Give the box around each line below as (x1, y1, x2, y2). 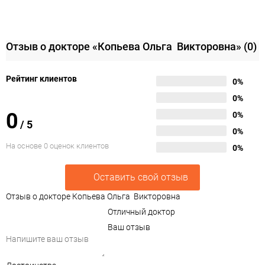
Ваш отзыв (108, 222, 150, 232)
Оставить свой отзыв (93, 172, 188, 183)
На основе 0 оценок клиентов (6, 141, 109, 150)
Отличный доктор (108, 207, 175, 216)
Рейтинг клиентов (6, 74, 77, 83)
